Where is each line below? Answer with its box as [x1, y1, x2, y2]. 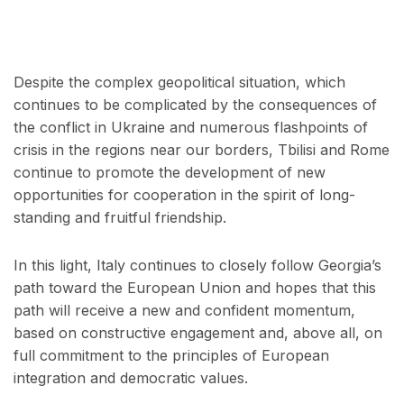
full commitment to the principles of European [14, 346, 329, 365]
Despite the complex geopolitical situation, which [14, 73, 345, 92]
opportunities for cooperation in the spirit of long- [14, 186, 355, 205]
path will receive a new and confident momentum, [14, 301, 355, 320]
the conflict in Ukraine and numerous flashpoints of [14, 118, 368, 137]
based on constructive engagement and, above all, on [14, 324, 382, 343]
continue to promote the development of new [14, 163, 326, 182]
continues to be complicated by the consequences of [14, 96, 377, 115]
